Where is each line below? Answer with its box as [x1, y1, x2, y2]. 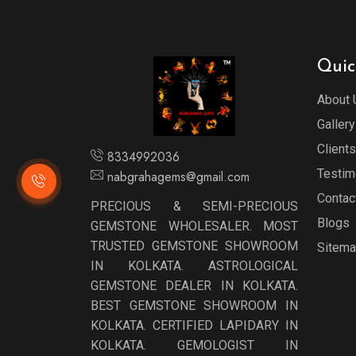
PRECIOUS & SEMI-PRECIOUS [91, 199, 298, 214]
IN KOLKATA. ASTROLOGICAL [91, 258, 298, 273]
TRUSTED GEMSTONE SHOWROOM [91, 238, 298, 253]
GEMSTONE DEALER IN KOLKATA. [91, 278, 298, 293]
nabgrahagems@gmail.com [107, 168, 250, 186]
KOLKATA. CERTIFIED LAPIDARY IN [91, 318, 298, 333]
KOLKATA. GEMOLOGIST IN [91, 338, 298, 353]
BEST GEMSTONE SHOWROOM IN [91, 298, 298, 313]
